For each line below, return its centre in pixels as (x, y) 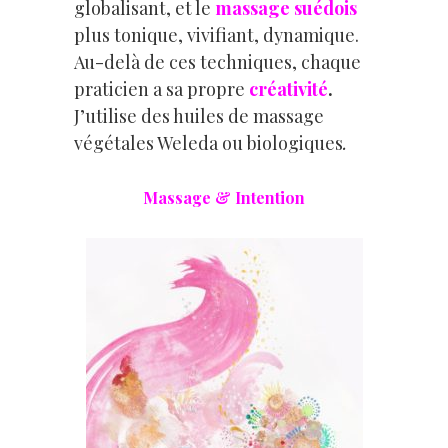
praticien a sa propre (161, 88)
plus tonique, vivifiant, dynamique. (216, 34)
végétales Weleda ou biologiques (208, 142)
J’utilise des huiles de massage (199, 115)
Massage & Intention (224, 197)
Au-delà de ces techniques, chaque (217, 61)
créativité (288, 88)
